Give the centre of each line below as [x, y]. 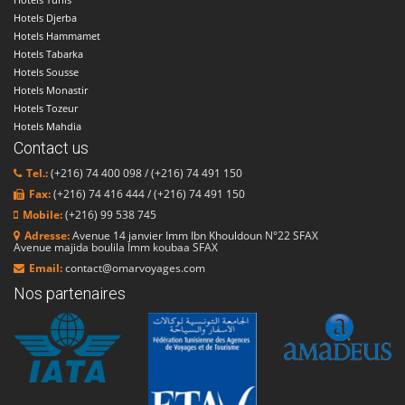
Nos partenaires [70, 294]
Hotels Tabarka [48, 54]
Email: [47, 268]
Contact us [51, 148]
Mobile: [44, 215]
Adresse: [48, 236]
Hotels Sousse [46, 72]
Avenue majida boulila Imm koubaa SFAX [116, 248]
